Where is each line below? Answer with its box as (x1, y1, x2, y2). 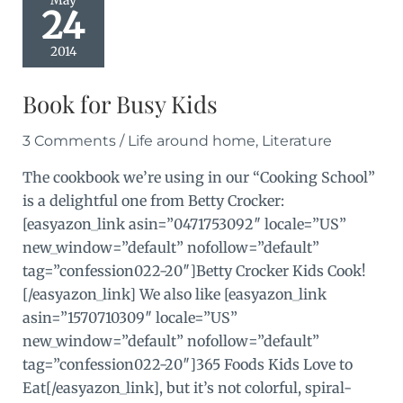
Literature (261, 131, 332, 149)
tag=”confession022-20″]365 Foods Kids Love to (22, 354, 353, 373)
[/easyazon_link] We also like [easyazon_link (22, 284, 327, 303)
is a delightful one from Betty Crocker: (22, 191, 284, 210)
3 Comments (22, 131, 116, 149)
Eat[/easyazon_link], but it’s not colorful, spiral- (22, 378, 352, 397)
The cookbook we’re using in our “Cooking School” (22, 167, 375, 186)
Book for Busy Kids (22, 87, 218, 120)
